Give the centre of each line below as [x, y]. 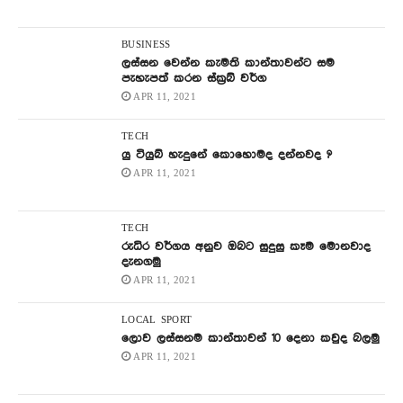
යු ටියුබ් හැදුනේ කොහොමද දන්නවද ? [227, 155]
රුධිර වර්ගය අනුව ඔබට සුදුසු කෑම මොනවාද [246, 247]
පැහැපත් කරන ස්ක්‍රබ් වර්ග [194, 79]
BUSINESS [146, 45]
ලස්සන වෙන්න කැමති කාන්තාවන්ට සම [228, 63]
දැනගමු [141, 262]
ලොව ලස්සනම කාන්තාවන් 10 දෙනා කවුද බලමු [251, 339]
